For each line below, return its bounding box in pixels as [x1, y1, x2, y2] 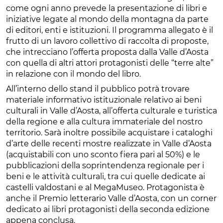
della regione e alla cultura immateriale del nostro [6, 116, 203, 126]
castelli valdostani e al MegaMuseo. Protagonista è [6, 182, 205, 192]
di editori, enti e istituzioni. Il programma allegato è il [6, 25, 213, 35]
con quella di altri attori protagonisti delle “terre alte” [6, 58, 214, 68]
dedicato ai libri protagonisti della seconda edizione [6, 204, 210, 214]
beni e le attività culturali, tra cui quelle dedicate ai [6, 171, 205, 181]
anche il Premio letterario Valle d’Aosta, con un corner [6, 193, 217, 203]
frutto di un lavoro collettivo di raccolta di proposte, [6, 36, 209, 46]
